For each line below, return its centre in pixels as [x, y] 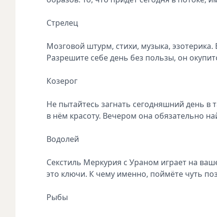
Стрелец [63, 23]
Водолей [64, 139]
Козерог [63, 81]
